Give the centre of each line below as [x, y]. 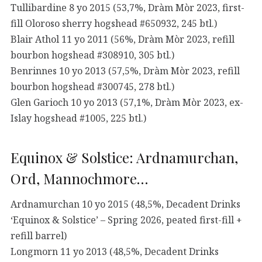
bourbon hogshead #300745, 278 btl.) [92, 86]
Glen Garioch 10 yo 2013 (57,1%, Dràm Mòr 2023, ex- [127, 102]
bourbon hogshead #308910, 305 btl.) [92, 55]
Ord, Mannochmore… [79, 179]
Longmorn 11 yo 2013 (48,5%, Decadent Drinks [115, 251]
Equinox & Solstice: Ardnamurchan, [124, 158]
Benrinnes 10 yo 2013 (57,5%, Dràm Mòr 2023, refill [125, 70]
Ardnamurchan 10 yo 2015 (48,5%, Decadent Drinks [125, 204]
